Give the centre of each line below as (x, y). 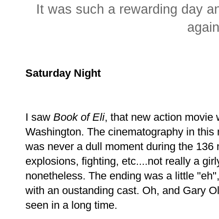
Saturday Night (63, 73)
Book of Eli (79, 117)
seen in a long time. (71, 205)
